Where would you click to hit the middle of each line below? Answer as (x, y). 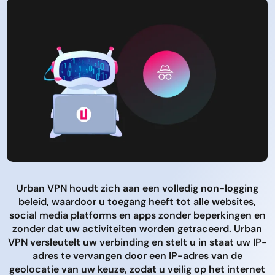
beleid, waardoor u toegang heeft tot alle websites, (137, 201)
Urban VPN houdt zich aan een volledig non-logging (137, 188)
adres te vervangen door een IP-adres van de (137, 255)
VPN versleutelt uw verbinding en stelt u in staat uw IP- (137, 242)
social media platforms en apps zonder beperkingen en (137, 215)
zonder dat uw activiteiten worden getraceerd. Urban (137, 228)
